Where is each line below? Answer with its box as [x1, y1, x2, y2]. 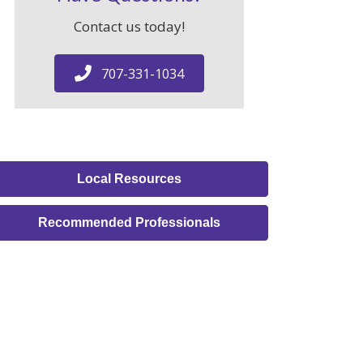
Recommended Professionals [38, 215, 221, 229]
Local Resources [77, 171, 182, 186]
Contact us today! [74, 17, 186, 36]
